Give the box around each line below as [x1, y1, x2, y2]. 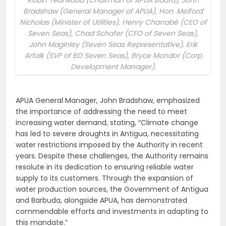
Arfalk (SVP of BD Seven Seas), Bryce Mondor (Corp [24, 50, 202, 61]
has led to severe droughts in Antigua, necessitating [16, 129, 199, 139]
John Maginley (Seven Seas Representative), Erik [29, 39, 197, 50]
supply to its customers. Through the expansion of [16, 173, 194, 184]
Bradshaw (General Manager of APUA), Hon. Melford [23, 6, 203, 17]
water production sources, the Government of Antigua [16, 184, 209, 195]
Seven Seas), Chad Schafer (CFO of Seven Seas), [28, 28, 198, 39]
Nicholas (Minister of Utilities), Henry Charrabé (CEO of [19, 17, 207, 28]
